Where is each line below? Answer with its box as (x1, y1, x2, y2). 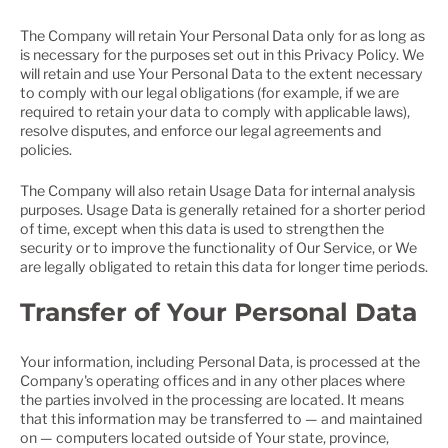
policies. (20, 141, 72, 159)
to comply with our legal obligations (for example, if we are (20, 84, 399, 102)
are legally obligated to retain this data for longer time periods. (20, 257, 428, 275)
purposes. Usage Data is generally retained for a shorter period (20, 200, 426, 218)
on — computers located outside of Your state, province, (20, 428, 389, 446)
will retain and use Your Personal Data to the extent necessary (20, 65, 423, 83)
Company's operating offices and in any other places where (20, 371, 405, 389)
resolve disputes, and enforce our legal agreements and (20, 122, 382, 140)
